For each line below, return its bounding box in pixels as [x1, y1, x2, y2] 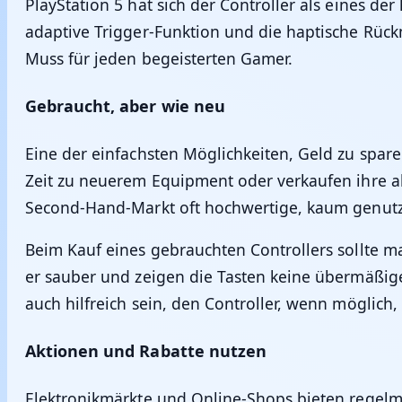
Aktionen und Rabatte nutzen [25, 340, 267, 363]
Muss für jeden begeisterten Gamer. [25, 47, 293, 69]
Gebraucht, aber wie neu [25, 94, 225, 117]
